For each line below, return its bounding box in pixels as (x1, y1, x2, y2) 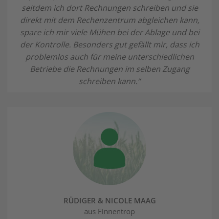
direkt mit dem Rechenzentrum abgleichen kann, (20, 14, 199, 25)
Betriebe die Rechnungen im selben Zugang (29, 63, 190, 74)
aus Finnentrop (84, 206, 135, 216)
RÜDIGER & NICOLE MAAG (63, 195, 156, 205)
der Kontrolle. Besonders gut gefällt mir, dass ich (20, 39, 199, 50)
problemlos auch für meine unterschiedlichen (25, 51, 194, 62)
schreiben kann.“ (79, 75, 140, 87)
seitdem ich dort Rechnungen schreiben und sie (21, 2, 198, 13)
